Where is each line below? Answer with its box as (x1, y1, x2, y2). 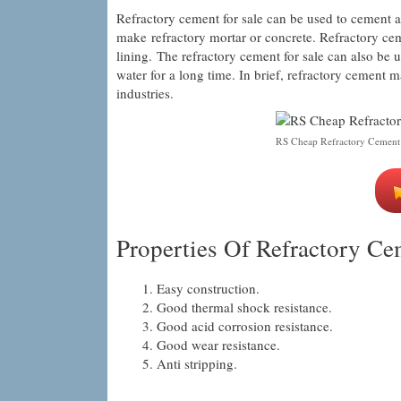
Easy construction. (156, 278, 260, 297)
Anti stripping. (156, 354, 237, 372)
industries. (115, 84, 174, 103)
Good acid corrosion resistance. (156, 316, 333, 335)
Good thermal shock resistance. (156, 297, 332, 316)
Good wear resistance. (156, 335, 280, 354)
